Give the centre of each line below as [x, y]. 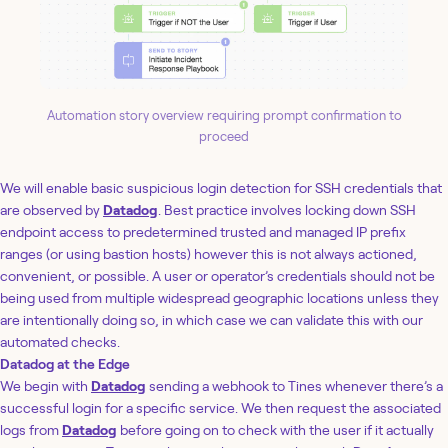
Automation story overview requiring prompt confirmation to [224, 116]
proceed [224, 137]
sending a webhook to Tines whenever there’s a [294, 386]
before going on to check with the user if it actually [275, 430]
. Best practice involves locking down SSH [287, 210]
